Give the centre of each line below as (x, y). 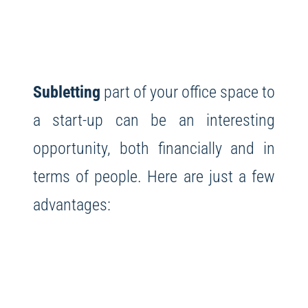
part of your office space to (188, 92)
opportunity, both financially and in (154, 148)
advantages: (71, 205)
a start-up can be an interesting (154, 120)
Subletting (66, 92)
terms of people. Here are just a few (154, 177)
